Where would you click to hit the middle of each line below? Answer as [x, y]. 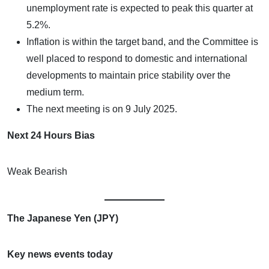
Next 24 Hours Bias [51, 135]
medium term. [55, 92]
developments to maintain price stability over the [128, 75]
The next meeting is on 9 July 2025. [102, 109]
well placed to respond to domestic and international [137, 58]
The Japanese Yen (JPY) [63, 218]
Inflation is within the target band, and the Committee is [142, 41]
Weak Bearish [37, 171]
